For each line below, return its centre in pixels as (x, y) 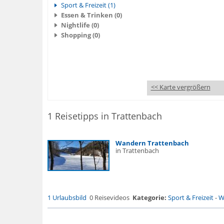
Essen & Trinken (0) (91, 15)
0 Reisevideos (109, 197)
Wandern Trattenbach (152, 143)
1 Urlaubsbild (67, 197)
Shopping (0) (80, 35)
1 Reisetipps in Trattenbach (104, 116)
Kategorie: (149, 197)
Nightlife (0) (80, 25)
